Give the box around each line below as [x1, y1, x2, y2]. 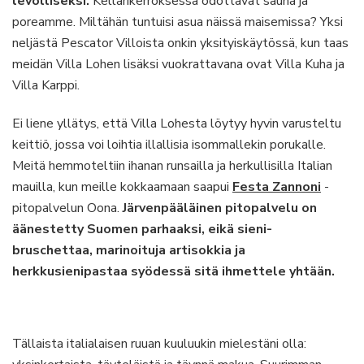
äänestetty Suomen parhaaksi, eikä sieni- [12, 220, 272, 238]
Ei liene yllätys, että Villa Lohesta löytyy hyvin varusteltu [12, 115, 341, 132]
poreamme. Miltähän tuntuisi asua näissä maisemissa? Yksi [12, 13, 343, 31]
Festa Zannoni [232, 178, 321, 196]
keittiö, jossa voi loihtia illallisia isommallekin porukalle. [12, 136, 326, 154]
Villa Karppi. [12, 76, 80, 94]
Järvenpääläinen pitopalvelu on [123, 199, 317, 217]
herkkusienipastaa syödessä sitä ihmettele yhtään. [12, 262, 335, 280]
